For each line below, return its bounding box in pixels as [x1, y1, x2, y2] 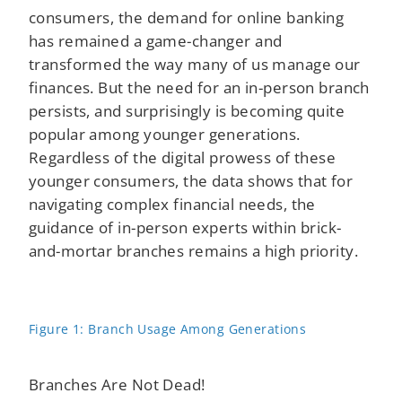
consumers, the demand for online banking [29, 5, 345, 28]
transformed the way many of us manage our [29, 52, 361, 74]
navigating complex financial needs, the [29, 192, 316, 214]
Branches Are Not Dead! [29, 372, 205, 395]
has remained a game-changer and [29, 29, 283, 51]
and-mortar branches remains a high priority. [29, 239, 359, 261]
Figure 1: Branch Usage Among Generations [29, 320, 307, 338]
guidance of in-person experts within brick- [29, 215, 342, 238]
